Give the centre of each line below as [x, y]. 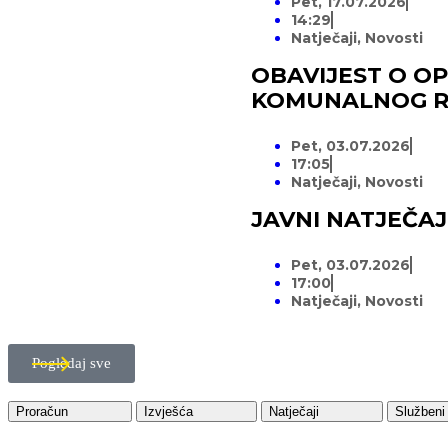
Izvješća [168, 412]
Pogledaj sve [71, 363]
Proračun [42, 412]
